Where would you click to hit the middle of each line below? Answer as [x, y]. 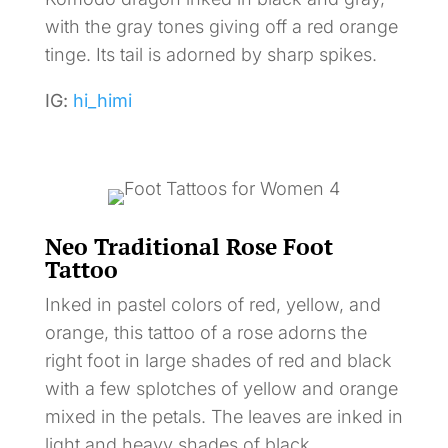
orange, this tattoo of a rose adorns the [205, 332]
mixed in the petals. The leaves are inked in [223, 416]
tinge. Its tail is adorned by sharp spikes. [210, 54]
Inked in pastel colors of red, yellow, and [212, 304]
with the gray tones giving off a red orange [221, 26]
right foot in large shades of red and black [218, 360]
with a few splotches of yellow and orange [221, 388]
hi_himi [102, 100]
